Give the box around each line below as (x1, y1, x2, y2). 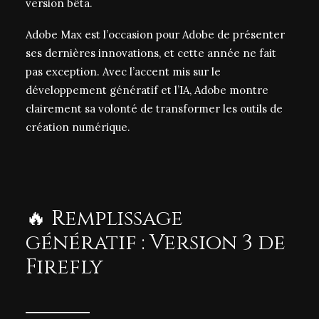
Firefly (26, 253, 103, 281)
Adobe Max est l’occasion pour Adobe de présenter (26, 28, 285, 41)
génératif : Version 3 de (26, 229, 286, 257)
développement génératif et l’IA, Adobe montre (26, 83, 268, 97)
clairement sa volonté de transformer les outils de (26, 102, 283, 115)
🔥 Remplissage (26, 205, 183, 233)
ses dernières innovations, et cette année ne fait (26, 46, 276, 60)
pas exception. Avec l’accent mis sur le (26, 65, 221, 78)
